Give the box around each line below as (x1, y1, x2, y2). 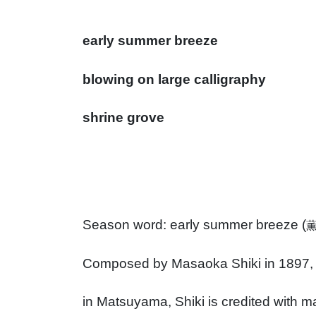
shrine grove (83, 109, 164, 125)
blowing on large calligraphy (83, 71, 266, 87)
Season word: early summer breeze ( (83, 217, 306, 233)
